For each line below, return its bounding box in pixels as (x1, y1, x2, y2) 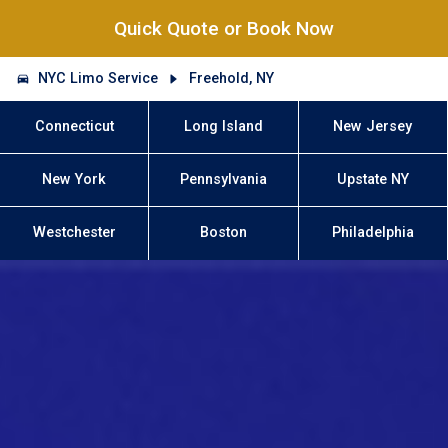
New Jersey (333, 117, 413, 135)
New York (42, 171, 107, 189)
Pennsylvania (180, 171, 267, 189)
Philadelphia (331, 224, 414, 242)
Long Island (184, 117, 263, 135)
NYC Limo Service (38, 69, 159, 87)
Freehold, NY (188, 69, 274, 87)
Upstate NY (336, 171, 409, 189)
